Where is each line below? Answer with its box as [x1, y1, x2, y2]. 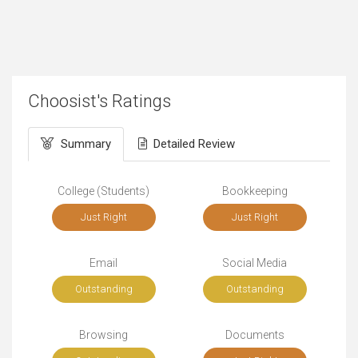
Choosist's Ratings [28, 90, 171, 111]
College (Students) [58, 184, 149, 197]
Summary [61, 136, 111, 151]
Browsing [79, 328, 128, 341]
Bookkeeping [221, 184, 288, 197]
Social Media [222, 256, 287, 269]
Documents [225, 328, 284, 341]
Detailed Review [153, 136, 235, 151]
